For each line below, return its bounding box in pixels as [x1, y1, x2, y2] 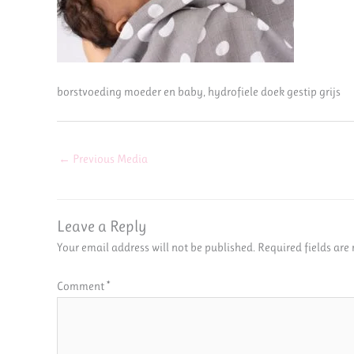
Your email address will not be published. [57, 239, 255, 254]
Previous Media [70, 151, 148, 166]
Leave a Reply [57, 217, 147, 235]
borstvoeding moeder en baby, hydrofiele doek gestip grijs [57, 85, 341, 99]
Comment [57, 279, 107, 294]
